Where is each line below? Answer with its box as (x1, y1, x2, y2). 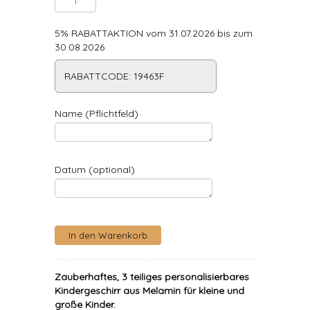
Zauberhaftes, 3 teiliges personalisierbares (55, 271, 249, 283)
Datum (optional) (55, 163, 135, 176)
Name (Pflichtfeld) (55, 107, 138, 120)
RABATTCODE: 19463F (64, 70, 165, 82)
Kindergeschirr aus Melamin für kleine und (55, 284, 244, 297)
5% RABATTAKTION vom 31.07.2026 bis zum (55, 27, 253, 39)
